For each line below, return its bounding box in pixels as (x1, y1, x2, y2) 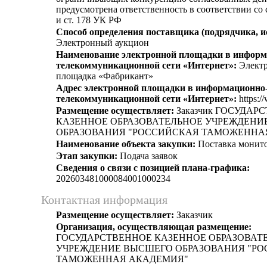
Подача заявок (117, 151, 178, 161)
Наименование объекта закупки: (56, 139, 195, 149)
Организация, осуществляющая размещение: (56, 222, 252, 232)
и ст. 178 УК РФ (56, 15, 122, 25)
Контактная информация (41, 193, 167, 206)
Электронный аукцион (56, 38, 149, 48)
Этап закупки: (56, 151, 117, 161)
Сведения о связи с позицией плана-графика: (56, 163, 250, 173)
